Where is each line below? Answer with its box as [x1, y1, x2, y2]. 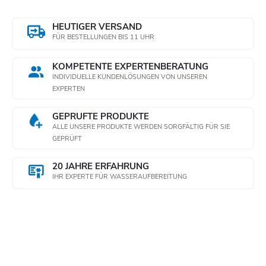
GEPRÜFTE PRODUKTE [52, 110, 149, 123]
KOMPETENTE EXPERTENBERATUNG [52, 61, 208, 73]
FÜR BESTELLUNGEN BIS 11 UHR [52, 33, 154, 42]
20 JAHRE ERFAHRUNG [52, 160, 149, 173]
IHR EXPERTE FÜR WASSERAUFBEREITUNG [52, 172, 187, 182]
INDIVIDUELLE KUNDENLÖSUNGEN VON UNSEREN [52, 72, 207, 82]
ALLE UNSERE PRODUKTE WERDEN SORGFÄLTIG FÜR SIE [52, 122, 230, 132]
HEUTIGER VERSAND [52, 21, 142, 33]
